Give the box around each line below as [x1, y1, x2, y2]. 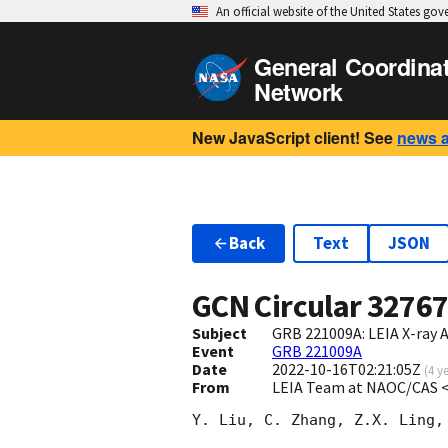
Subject [192, 323, 247, 344]
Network [254, 75, 343, 108]
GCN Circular [192, 286, 367, 327]
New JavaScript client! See [192, 126, 393, 149]
